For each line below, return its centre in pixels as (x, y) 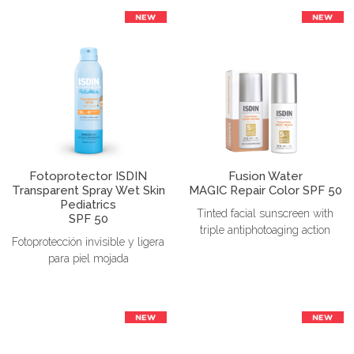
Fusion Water (265, 176)
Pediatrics (88, 204)
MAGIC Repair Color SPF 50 (265, 190)
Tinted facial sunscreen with (265, 213)
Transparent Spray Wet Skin (88, 190)
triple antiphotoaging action (265, 230)
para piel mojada (88, 258)
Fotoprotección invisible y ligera (88, 241)
